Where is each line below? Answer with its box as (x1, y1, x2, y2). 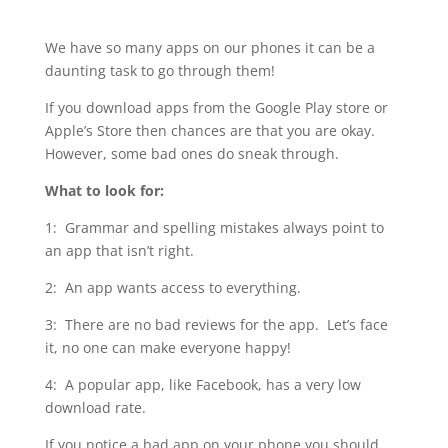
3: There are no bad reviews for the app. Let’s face (44, 315, 388, 335)
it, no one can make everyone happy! (44, 338, 291, 358)
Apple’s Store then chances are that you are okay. (44, 121, 379, 141)
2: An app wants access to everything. (44, 278, 301, 298)
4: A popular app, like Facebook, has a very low (44, 375, 361, 395)
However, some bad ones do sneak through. (44, 144, 339, 164)
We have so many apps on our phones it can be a (44, 38, 375, 58)
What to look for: (44, 181, 164, 201)
